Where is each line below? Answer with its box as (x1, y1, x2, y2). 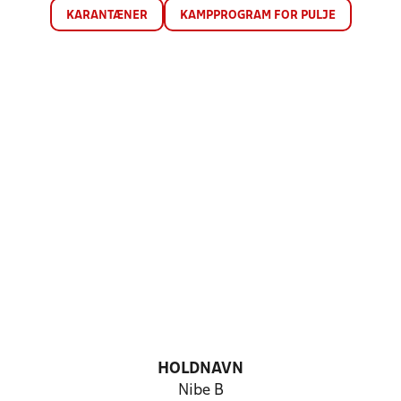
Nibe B (177, 383, 224, 398)
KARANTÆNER (65, 10, 148, 21)
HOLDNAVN (158, 362, 243, 377)
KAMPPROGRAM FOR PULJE (179, 10, 336, 21)
